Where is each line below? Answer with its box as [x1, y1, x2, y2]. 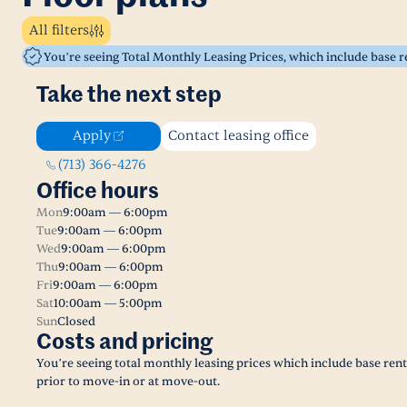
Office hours [36, 181, 159, 203]
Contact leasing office [168, 127, 309, 144]
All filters [29, 22, 89, 39]
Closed [57, 314, 95, 329]
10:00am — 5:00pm [54, 296, 163, 311]
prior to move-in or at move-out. [36, 374, 220, 389]
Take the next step [36, 84, 222, 106]
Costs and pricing [36, 332, 213, 353]
